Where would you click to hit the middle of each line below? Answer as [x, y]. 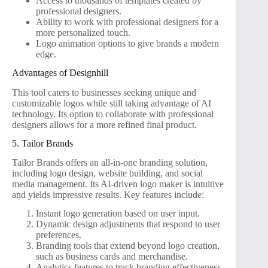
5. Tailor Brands [42, 143]
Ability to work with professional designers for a [127, 22]
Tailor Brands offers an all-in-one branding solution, [110, 163]
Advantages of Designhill [60, 73]
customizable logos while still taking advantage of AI [112, 103]
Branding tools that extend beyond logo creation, [128, 246]
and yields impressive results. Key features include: [108, 195]
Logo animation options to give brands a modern [127, 44]
